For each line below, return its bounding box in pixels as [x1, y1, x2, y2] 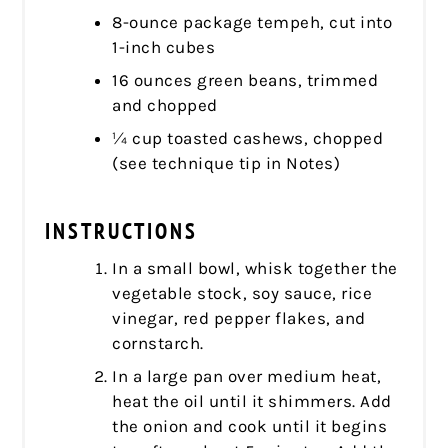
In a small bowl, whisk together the [112, 257, 398, 278]
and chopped [112, 94, 218, 115]
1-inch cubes [112, 36, 216, 57]
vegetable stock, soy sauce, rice [112, 282, 373, 303]
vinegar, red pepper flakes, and [112, 307, 366, 328]
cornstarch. [112, 332, 204, 353]
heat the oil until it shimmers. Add [112, 390, 392, 411]
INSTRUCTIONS [45, 216, 199, 245]
